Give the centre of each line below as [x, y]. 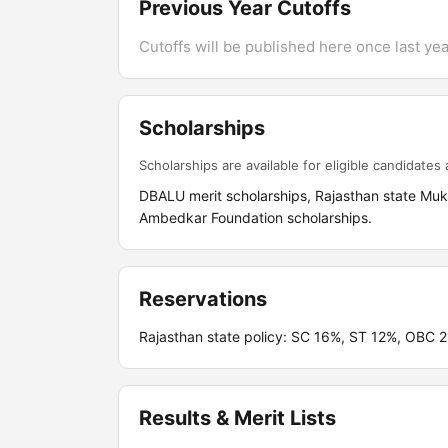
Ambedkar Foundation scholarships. [255, 217]
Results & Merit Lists [237, 418]
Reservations [203, 299]
